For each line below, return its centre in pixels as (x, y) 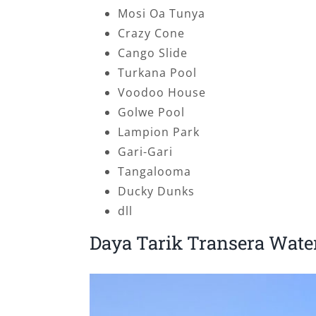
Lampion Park (158, 132)
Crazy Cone (151, 33)
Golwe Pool (151, 112)
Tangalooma (154, 171)
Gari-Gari (145, 151)
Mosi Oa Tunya (161, 13)
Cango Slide (152, 53)
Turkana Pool (157, 72)
